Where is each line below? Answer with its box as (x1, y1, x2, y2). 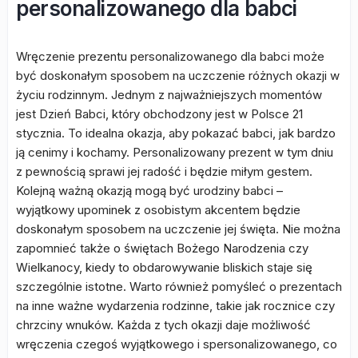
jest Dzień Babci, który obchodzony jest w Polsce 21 (16, 106, 303, 121)
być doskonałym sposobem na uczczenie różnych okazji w (16, 68, 340, 83)
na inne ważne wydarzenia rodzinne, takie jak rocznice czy (16, 298, 335, 313)
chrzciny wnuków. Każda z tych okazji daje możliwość (16, 317, 311, 332)
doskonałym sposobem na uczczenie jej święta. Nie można (16, 221, 340, 237)
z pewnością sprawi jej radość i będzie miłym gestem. (16, 164, 312, 179)
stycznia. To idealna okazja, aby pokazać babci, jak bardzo (16, 125, 336, 141)
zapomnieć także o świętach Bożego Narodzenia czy (16, 241, 308, 256)
